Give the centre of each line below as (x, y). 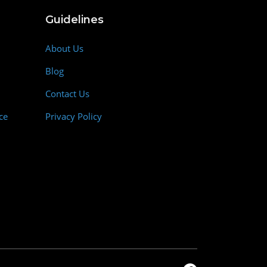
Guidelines (74, 20)
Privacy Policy (74, 116)
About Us (64, 48)
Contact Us (67, 94)
